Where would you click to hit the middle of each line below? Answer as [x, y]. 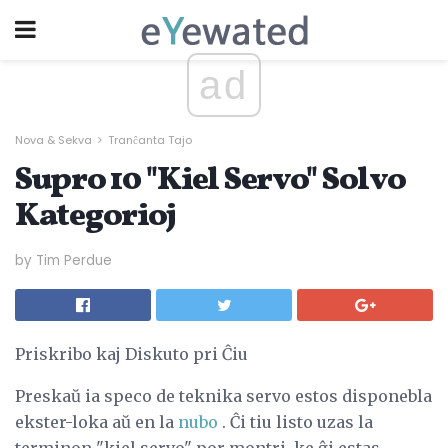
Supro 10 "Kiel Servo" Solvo [210, 181]
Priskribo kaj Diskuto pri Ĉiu [131, 353]
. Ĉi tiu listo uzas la [295, 421]
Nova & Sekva [53, 140]
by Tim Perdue [63, 260]
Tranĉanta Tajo [150, 140]
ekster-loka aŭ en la [96, 421]
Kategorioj [95, 217]
